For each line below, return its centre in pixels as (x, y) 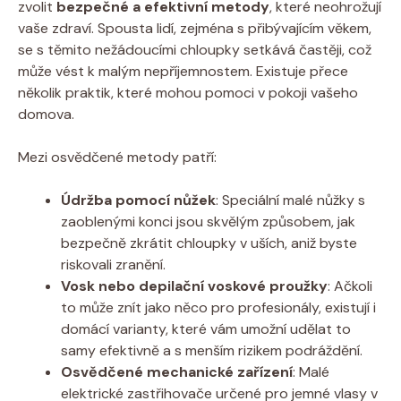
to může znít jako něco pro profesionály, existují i (218, 307)
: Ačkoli (350, 286)
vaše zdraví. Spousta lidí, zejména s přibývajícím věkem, (195, 28)
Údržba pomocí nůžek (138, 200)
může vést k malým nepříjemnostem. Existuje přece (183, 71)
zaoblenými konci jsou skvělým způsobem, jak (208, 221)
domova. (46, 114)
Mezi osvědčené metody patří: (117, 157)
